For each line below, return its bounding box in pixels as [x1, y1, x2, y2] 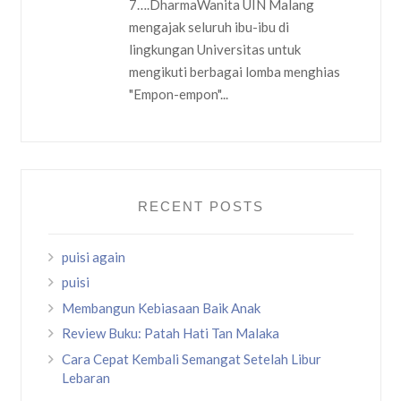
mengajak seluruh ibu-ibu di [128, 18, 289, 35]
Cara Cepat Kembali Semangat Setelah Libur [61, 350, 321, 367]
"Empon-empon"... [128, 85, 228, 102]
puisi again [61, 248, 125, 265]
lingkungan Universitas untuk [128, 40, 301, 57]
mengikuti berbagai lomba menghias [128, 63, 340, 80]
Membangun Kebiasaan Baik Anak [61, 299, 260, 316]
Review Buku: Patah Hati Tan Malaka [61, 325, 279, 342]
